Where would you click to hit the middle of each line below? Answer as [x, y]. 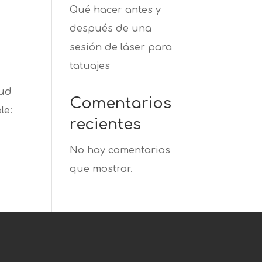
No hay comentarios [120, 150]
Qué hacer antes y [116, 10]
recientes [106, 124]
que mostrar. [101, 169]
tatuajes [90, 66]
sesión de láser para [121, 47]
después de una [111, 29]
